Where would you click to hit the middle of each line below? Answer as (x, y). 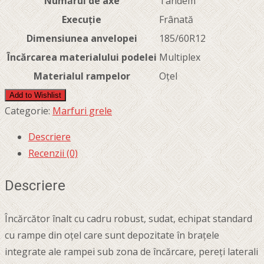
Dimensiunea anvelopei (82, 38)
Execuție (82, 19)
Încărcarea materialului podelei (82, 57)
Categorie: (29, 110)
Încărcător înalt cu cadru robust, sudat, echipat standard (128, 218)
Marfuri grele (82, 110)
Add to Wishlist (35, 95)
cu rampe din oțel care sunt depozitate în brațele (112, 235)
